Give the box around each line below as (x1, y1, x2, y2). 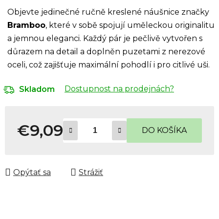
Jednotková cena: (17, 141, 86, 151)
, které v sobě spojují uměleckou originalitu (45, 20, 215, 30)
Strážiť (79, 167, 103, 177)
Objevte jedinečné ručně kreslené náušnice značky (7, 7, 209, 17)
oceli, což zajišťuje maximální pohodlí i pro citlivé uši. (7, 60, 210, 69)
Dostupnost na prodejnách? (65, 84, 174, 93)
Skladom (19, 84, 55, 94)
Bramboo (7, 20, 45, 30)
